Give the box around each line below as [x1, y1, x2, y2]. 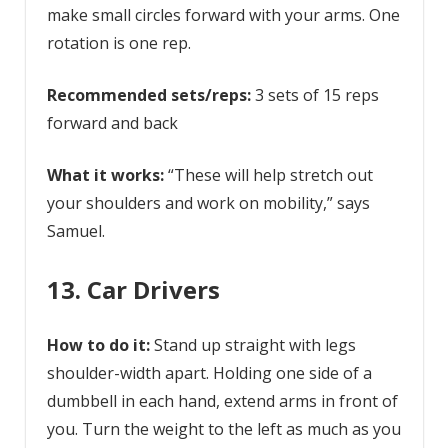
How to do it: [46, 334, 154, 357]
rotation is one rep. [46, 32, 191, 55]
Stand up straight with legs [153, 334, 356, 357]
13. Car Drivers [46, 273, 220, 307]
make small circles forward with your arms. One [46, 4, 400, 27]
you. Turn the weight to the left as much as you [46, 418, 401, 441]
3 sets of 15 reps [254, 84, 379, 107]
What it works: [46, 164, 164, 187]
